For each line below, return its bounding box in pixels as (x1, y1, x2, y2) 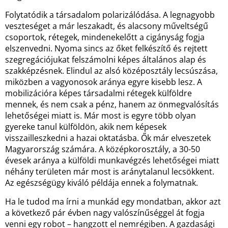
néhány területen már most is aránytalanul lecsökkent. (5, 166, 214, 177)
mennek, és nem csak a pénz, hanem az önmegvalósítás (5, 99, 219, 110)
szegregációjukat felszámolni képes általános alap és (5, 54, 206, 65)
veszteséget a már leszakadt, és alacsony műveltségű (5, 20, 208, 32)
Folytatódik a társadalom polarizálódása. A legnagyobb (5, 9, 215, 20)
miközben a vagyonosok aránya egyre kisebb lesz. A (5, 76, 202, 88)
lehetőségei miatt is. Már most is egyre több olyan (5, 110, 196, 121)
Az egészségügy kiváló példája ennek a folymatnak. (5, 177, 198, 188)
